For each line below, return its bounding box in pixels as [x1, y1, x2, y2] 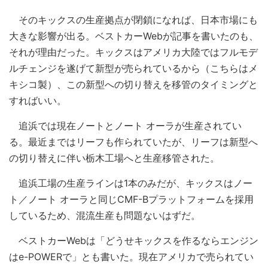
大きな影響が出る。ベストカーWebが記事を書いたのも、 [9, 30, 258, 42]
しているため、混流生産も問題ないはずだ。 [9, 209, 200, 222]
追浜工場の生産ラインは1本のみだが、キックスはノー [9, 177, 252, 190]
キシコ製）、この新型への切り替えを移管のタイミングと [9, 78, 258, 91]
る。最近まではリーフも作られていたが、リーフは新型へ [9, 136, 258, 148]
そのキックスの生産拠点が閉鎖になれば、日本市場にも [9, 14, 258, 26]
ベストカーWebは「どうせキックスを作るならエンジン [9, 234, 258, 247]
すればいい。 [9, 95, 66, 107]
